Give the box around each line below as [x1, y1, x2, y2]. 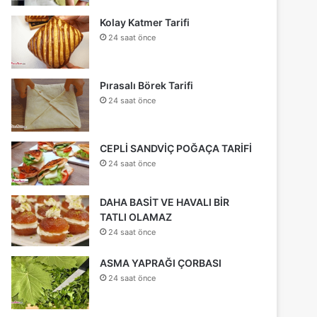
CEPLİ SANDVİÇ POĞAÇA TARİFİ [100, 142, 253, 154]
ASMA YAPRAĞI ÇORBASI [100, 256, 222, 269]
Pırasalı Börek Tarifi [100, 79, 194, 91]
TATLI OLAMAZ [100, 210, 173, 223]
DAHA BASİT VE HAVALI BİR [100, 195, 230, 208]
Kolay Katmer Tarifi [100, 16, 190, 28]
